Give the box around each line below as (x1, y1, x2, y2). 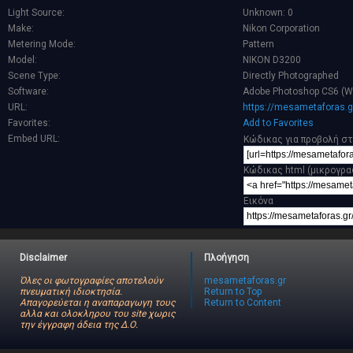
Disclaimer (20, 252, 67, 264)
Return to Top (204, 286, 262, 298)
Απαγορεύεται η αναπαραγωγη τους (20, 297, 175, 309)
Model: (8, 54, 37, 66)
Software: (8, 86, 49, 98)
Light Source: (8, 7, 65, 19)
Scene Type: (8, 70, 61, 82)
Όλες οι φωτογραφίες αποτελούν (20, 275, 163, 287)
